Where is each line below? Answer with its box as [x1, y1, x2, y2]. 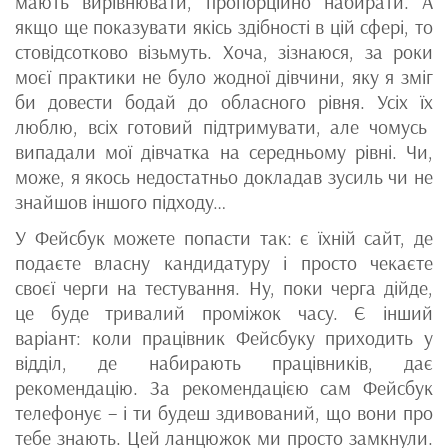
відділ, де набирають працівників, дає [15, 351, 433, 376]
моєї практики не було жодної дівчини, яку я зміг [15, 65, 433, 90]
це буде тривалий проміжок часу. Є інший [15, 301, 433, 326]
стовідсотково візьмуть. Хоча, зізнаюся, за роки [15, 40, 433, 65]
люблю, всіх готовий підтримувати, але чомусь [15, 115, 433, 140]
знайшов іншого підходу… [15, 190, 226, 215]
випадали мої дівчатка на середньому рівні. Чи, [15, 140, 433, 165]
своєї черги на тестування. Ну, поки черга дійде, [15, 276, 433, 301]
